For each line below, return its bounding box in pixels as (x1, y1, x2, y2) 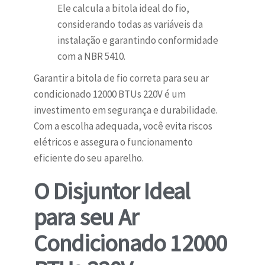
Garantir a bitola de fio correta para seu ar (33, 72, 209, 85)
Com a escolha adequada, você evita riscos (33, 119, 212, 133)
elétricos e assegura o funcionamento (33, 135, 193, 149)
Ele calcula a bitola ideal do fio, (57, 2, 189, 15)
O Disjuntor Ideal (33, 176, 190, 206)
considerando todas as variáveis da (57, 18, 203, 31)
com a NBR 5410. (57, 50, 125, 63)
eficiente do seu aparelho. (33, 151, 144, 165)
